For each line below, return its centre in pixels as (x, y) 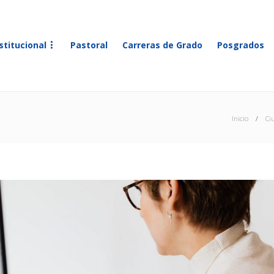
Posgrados (241, 45)
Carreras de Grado (162, 45)
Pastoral (89, 45)
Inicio (240, 118)
